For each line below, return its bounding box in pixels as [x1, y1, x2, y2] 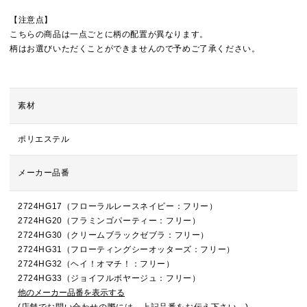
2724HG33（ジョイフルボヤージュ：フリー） [18, 273, 201, 283]
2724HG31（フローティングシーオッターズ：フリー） [18, 245, 235, 254]
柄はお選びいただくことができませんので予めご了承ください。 [10, 44, 260, 53]
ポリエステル [18, 134, 70, 144]
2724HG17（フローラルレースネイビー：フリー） [18, 201, 218, 211]
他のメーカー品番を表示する [18, 288, 125, 297]
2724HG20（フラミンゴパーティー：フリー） [18, 216, 201, 225]
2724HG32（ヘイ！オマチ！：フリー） [18, 259, 175, 269]
